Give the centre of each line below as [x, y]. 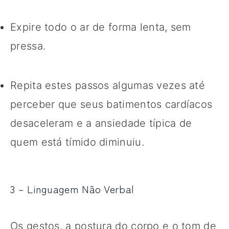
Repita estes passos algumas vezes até [108, 85]
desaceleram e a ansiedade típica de [101, 123]
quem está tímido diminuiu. [77, 142]
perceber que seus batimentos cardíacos [111, 104]
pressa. [28, 46]
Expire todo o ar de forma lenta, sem [101, 27]
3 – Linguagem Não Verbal [72, 189]
